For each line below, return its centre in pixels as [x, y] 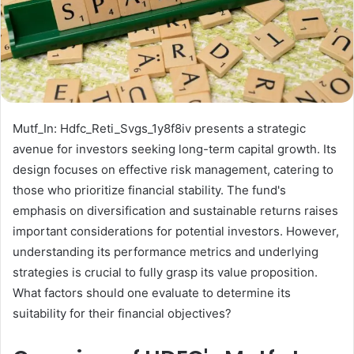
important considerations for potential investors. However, [176, 231]
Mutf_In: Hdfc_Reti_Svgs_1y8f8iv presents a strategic [159, 128]
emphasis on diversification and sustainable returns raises [175, 210]
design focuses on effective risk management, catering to [173, 169]
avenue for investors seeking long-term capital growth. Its [175, 149]
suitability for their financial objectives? [122, 313]
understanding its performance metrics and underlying [166, 251]
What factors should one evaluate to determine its [152, 292]
